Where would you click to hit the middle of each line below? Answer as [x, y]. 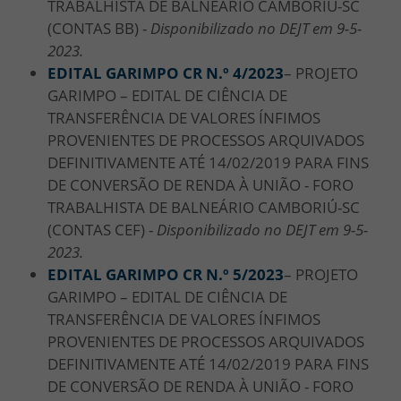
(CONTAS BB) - [99, 28]
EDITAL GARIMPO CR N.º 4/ [148, 73]
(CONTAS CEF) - [102, 229]
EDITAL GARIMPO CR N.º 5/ [148, 274]
